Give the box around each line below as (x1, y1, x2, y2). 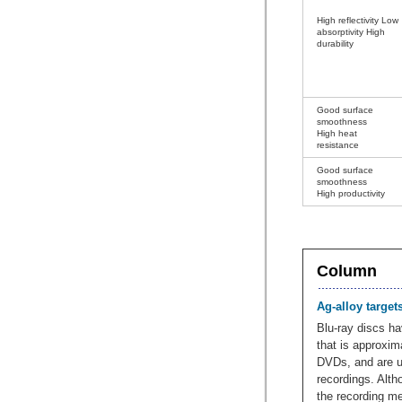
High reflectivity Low (317, 15, 398, 25)
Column (317, 262, 377, 280)
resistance (317, 140, 359, 150)
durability (317, 39, 354, 48)
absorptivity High (317, 27, 385, 37)
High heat (317, 128, 357, 138)
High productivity (317, 188, 385, 198)
